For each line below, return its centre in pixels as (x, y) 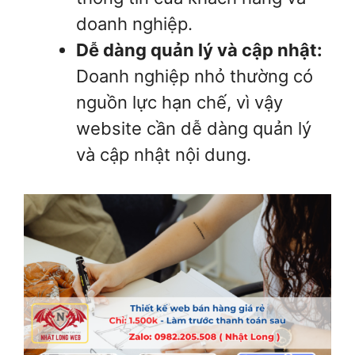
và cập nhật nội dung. (164, 154)
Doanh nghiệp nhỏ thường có (195, 76)
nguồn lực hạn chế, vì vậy (179, 102)
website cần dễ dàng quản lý (194, 128)
